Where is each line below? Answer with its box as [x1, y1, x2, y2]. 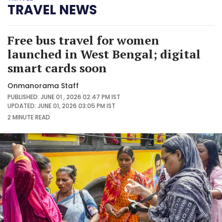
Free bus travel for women [7, 32, 159, 48]
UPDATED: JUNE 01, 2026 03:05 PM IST [7, 101, 115, 110]
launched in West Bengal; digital [7, 46, 201, 62]
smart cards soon [7, 59, 107, 76]
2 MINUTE [7, 112, 34, 121]
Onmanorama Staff [7, 80, 79, 91]
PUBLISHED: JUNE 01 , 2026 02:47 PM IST [7, 92, 120, 101]
